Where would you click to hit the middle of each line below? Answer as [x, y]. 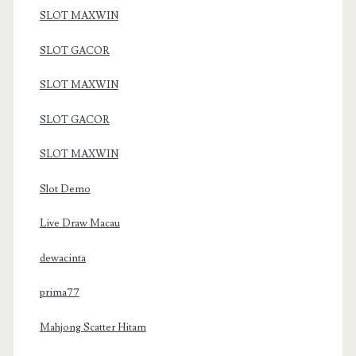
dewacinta [62, 258]
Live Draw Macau [79, 224]
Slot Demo [65, 189]
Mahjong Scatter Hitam [93, 327]
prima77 [59, 293]
